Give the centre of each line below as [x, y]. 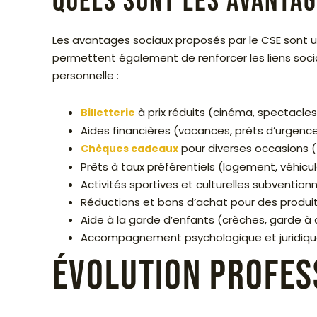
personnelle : [86, 76]
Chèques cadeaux [129, 149]
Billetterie [108, 113]
